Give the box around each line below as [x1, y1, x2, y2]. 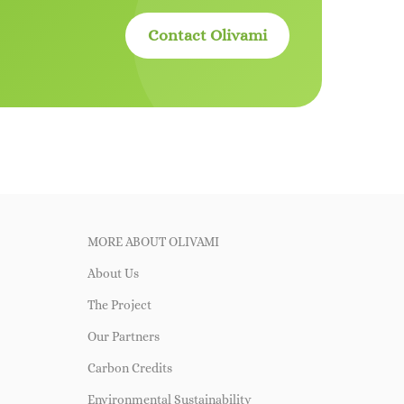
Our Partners [87, 328, 160, 344]
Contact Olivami [148, 26, 267, 45]
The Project [87, 297, 151, 312]
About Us [87, 265, 139, 280]
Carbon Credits [87, 360, 172, 375]
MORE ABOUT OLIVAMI [87, 234, 219, 249]
